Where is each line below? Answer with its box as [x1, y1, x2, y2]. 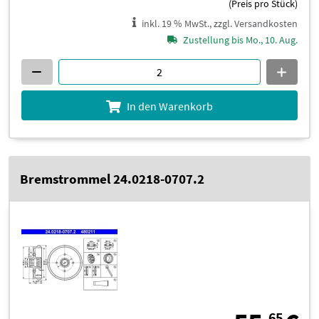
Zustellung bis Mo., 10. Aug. [183, 33, 298, 46]
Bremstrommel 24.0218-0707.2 [20, 169, 204, 187]
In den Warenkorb [127, 98, 213, 113]
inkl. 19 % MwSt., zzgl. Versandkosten [142, 16, 298, 30]
